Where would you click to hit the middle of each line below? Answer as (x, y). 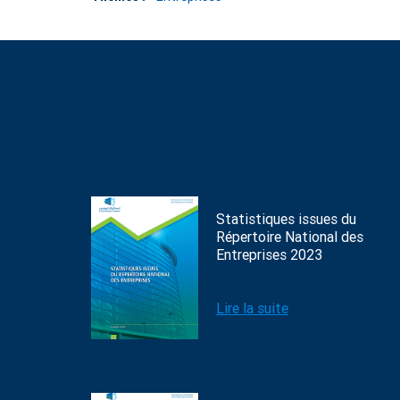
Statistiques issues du (286, 219)
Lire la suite (252, 308)
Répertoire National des (290, 237)
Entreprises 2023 (269, 255)
